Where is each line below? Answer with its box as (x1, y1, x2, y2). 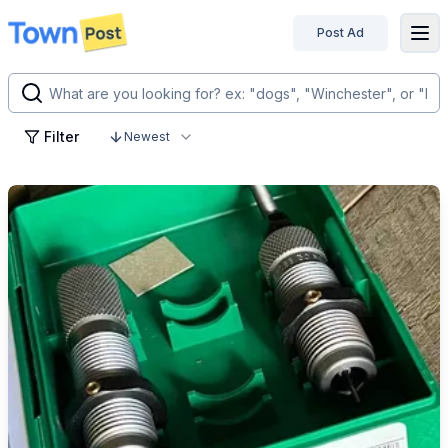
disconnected (20, 33, 120, 53)
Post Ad (317, 24, 364, 40)
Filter (44, 128, 79, 145)
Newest (124, 129, 170, 144)
